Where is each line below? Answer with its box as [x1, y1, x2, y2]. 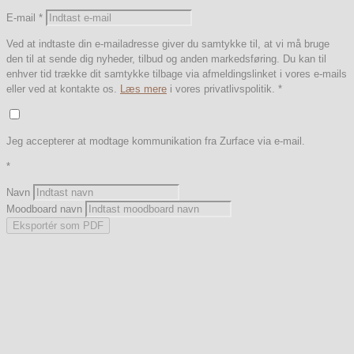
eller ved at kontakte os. [6, 82, 120, 95]
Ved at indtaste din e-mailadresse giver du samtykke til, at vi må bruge [6, 37, 330, 50]
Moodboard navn [6, 202, 82, 215]
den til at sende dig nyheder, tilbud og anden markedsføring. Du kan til [6, 52, 326, 65]
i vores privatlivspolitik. [167, 82, 278, 95]
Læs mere [120, 82, 167, 95]
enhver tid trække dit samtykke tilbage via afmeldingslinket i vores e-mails [6, 67, 347, 80]
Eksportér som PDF [13, 219, 104, 232]
